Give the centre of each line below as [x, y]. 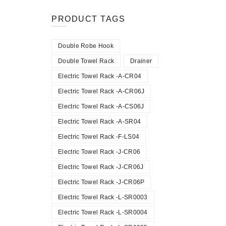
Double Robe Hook [86, 46]
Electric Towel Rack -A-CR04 [100, 76]
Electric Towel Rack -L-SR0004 [103, 212]
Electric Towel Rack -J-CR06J [101, 167]
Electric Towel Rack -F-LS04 [99, 137]
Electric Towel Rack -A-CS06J [101, 106]
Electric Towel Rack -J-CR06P [101, 182]
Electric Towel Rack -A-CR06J [101, 91]
